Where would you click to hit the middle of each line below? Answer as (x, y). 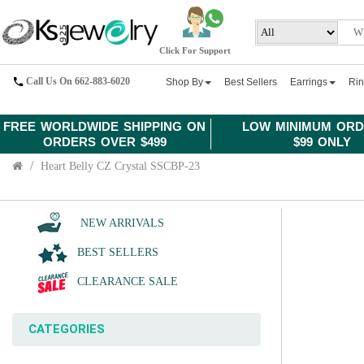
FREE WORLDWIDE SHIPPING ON (105, 126)
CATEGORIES (67, 329)
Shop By (185, 82)
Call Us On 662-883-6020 (78, 81)
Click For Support (195, 51)
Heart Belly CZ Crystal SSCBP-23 (120, 166)
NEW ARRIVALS (121, 223)
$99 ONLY (323, 142)
